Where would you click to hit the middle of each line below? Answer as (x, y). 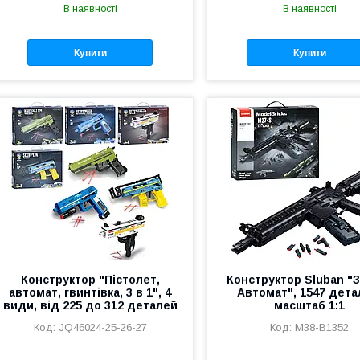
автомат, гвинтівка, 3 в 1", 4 (90, 293)
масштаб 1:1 (310, 306)
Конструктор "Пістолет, (90, 280)
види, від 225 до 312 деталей (90, 306)
